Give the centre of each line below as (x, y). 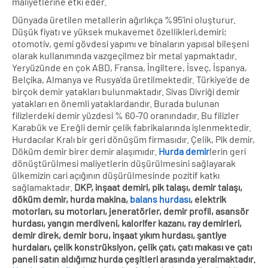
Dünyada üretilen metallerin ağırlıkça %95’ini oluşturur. (124, 19)
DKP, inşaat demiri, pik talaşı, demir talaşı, (158, 187)
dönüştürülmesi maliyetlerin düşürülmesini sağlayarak (124, 163)
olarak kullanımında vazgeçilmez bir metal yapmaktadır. (124, 55)
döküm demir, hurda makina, (71, 199)
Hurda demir (184, 151)
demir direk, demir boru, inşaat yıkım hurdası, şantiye (119, 234)
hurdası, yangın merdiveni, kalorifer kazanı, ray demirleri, (127, 223)
